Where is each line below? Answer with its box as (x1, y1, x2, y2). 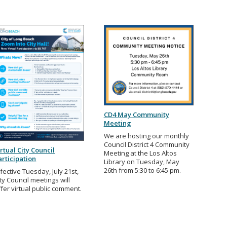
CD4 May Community (103, 109, 169, 119)
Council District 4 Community (103, 139, 190, 149)
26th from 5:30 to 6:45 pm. (103, 165, 181, 175)
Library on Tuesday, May (103, 157, 179, 166)
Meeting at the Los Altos (103, 148, 177, 158)
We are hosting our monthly (103, 131, 189, 140)
